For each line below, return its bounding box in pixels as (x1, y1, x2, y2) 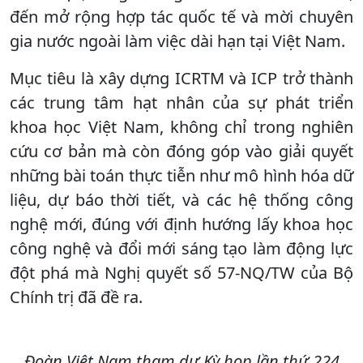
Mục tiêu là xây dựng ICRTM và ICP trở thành (10, 66, 353, 89)
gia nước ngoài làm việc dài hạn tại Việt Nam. (10, 29, 345, 52)
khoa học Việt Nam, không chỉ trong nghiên (10, 115, 353, 138)
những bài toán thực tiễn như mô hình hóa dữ (10, 164, 353, 186)
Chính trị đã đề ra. (10, 285, 143, 308)
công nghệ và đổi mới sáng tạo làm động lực (10, 237, 353, 259)
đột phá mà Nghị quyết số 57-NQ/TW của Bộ (10, 261, 353, 284)
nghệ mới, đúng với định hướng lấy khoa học (10, 212, 353, 235)
